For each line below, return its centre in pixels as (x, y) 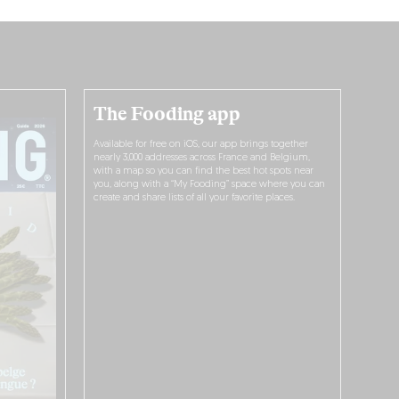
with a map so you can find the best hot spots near (204, 172)
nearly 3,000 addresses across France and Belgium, (202, 159)
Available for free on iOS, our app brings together (201, 145)
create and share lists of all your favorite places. (195, 199)
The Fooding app (167, 114)
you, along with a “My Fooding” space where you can (210, 185)
